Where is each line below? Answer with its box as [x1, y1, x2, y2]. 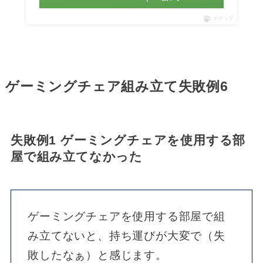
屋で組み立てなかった [10, 150, 143, 164]
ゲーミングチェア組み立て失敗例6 [5, 79, 228, 95]
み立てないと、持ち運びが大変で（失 [28, 229, 225, 242]
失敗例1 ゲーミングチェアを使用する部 [10, 133, 246, 147]
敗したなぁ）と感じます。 [28, 248, 167, 261]
